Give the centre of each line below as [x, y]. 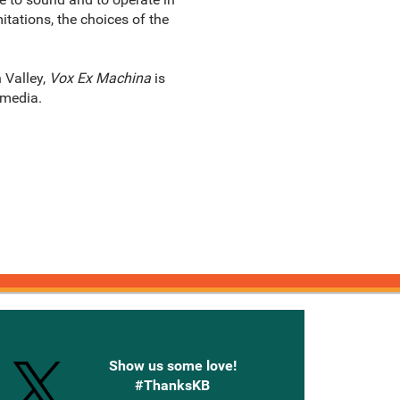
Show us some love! [172, 366]
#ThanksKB [172, 385]
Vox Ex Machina [100, 78]
